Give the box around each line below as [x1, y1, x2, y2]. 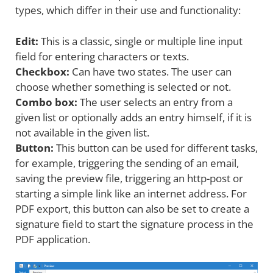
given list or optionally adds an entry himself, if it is [15, 110, 252, 124]
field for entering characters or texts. [15, 49, 189, 63]
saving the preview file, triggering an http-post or [15, 171, 243, 185]
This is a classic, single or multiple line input [38, 34, 243, 48]
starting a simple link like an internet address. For [15, 186, 247, 200]
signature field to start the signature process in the [15, 216, 253, 231]
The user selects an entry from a [77, 94, 233, 109]
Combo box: [15, 94, 77, 109]
